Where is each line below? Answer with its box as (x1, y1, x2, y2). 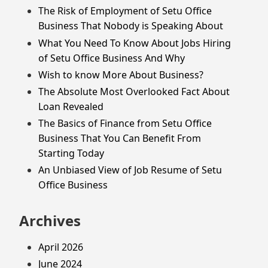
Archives (19, 210, 81, 230)
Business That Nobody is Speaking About (38, 19, 223, 33)
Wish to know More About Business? (38, 68, 203, 81)
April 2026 (38, 240, 83, 254)
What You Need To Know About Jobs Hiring (38, 36, 231, 50)
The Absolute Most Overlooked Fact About (38, 85, 230, 99)
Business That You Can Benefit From (38, 132, 201, 145)
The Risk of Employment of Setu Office (38, 4, 212, 18)
